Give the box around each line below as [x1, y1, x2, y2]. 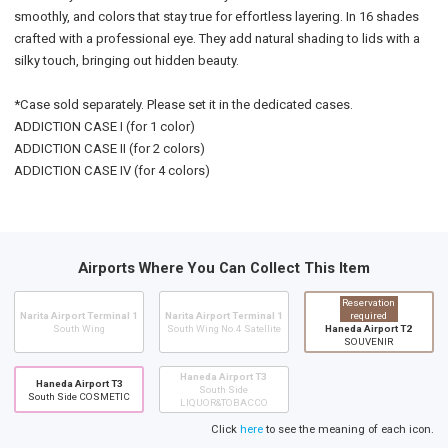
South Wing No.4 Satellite [166, 322, 281, 334]
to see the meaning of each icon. [263, 423, 434, 437]
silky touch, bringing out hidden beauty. [14, 52, 239, 68]
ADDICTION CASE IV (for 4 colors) [14, 162, 210, 178]
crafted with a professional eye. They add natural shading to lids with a [14, 30, 420, 46]
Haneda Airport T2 [325, 322, 413, 334]
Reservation [342, 296, 396, 308]
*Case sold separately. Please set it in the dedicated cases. [14, 96, 353, 112]
